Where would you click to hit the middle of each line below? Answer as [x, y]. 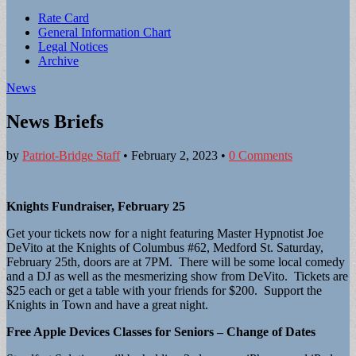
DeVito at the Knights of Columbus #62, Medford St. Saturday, [165, 247]
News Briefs [55, 121]
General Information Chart [104, 32]
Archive [58, 61]
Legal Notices [73, 46]
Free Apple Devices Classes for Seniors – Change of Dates [161, 331]
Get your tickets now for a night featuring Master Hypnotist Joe [165, 233]
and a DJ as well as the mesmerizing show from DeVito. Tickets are [177, 276]
